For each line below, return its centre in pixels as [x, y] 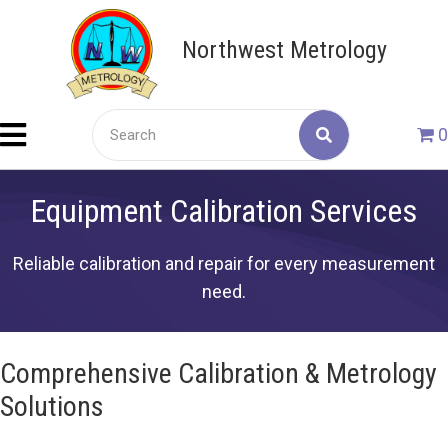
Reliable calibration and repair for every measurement [224, 263]
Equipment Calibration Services [224, 211]
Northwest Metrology [284, 50]
